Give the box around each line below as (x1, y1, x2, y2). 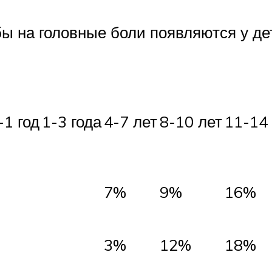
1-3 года (42, 111, 101, 131)
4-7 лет (104, 111, 157, 131)
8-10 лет (160, 111, 222, 131)
